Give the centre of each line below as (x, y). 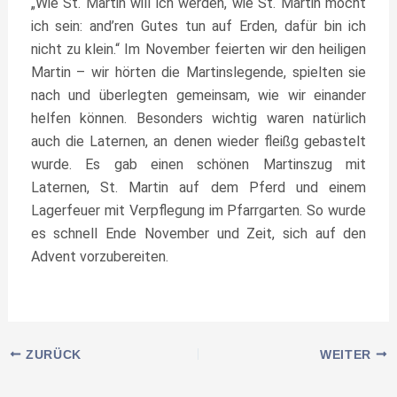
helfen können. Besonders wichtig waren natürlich (198, 118)
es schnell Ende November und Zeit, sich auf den (198, 234)
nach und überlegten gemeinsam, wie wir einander (198, 95)
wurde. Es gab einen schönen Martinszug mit (198, 164)
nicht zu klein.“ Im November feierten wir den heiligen (198, 49)
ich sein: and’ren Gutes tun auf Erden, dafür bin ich (198, 26)
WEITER (348, 354)
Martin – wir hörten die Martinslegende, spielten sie (198, 72)
